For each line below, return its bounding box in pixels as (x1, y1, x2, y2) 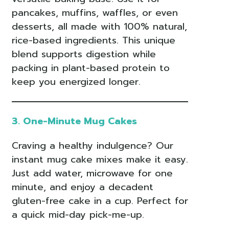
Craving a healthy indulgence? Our (11, 139, 173, 153)
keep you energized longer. (11, 75, 141, 89)
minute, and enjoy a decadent (11, 180, 153, 195)
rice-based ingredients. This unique (11, 33, 175, 48)
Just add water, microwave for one (11, 166, 173, 181)
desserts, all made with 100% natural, (11, 19, 187, 34)
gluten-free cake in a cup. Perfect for (11, 194, 188, 209)
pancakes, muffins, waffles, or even (11, 6, 178, 20)
